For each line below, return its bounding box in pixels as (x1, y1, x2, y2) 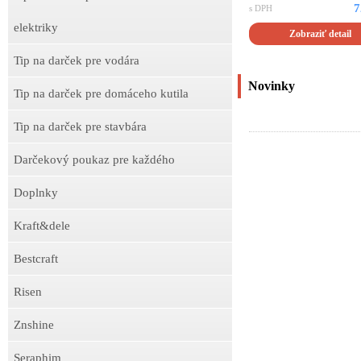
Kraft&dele (14, 219, 70, 232)
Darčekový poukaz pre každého (14, 153, 175, 166)
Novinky (247, 78, 295, 93)
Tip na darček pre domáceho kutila (14, 87, 189, 100)
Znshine (14, 318, 54, 331)
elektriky (14, 21, 58, 34)
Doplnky (14, 186, 58, 199)
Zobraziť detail (289, 27, 352, 39)
